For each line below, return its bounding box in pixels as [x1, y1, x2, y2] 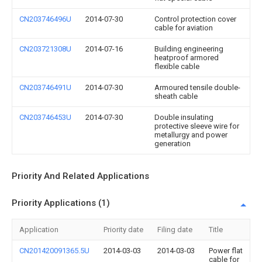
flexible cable [154, 62, 199, 71]
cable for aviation [154, 23, 213, 32]
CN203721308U [19, 44, 71, 53]
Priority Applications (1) [12, 198, 110, 208]
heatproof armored [154, 53, 219, 62]
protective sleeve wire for [154, 122, 239, 130]
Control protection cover [154, 15, 236, 23]
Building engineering [154, 44, 223, 53]
